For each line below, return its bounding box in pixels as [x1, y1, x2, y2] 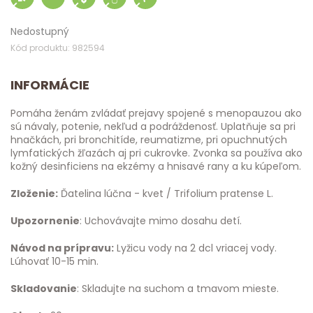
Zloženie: [10, 187, 58, 201]
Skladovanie [10, 282, 77, 296]
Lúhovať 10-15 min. [10, 254, 99, 268]
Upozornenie [10, 214, 80, 228]
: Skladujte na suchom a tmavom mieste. [77, 282, 279, 296]
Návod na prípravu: [10, 241, 114, 255]
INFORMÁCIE [10, 76, 89, 94]
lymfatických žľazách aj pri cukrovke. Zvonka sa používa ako [10, 146, 303, 160]
